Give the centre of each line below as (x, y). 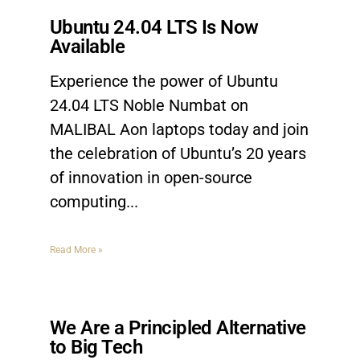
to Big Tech (96, 347)
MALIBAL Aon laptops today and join (179, 129)
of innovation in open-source (151, 178)
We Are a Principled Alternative (178, 328)
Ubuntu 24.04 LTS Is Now (154, 27)
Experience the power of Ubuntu (164, 81)
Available (88, 47)
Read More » (76, 250)
